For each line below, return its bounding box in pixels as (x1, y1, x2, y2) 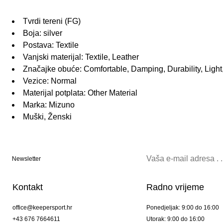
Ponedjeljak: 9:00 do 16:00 (146, 204, 219, 212)
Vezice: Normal (23, 77, 77, 86)
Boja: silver (23, 29, 62, 38)
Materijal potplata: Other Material (23, 89, 137, 98)
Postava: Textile (23, 41, 79, 50)
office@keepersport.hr (12, 204, 72, 212)
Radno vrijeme (146, 182, 204, 193)
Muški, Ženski (23, 112, 72, 121)
